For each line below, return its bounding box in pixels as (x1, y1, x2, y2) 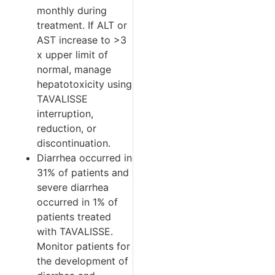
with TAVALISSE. (37, 225, 113, 238)
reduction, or (37, 122, 96, 134)
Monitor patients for (37, 239, 130, 252)
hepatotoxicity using (37, 77, 132, 90)
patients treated (37, 210, 111, 223)
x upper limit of (37, 48, 108, 61)
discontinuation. (37, 136, 110, 149)
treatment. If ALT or (37, 18, 127, 31)
